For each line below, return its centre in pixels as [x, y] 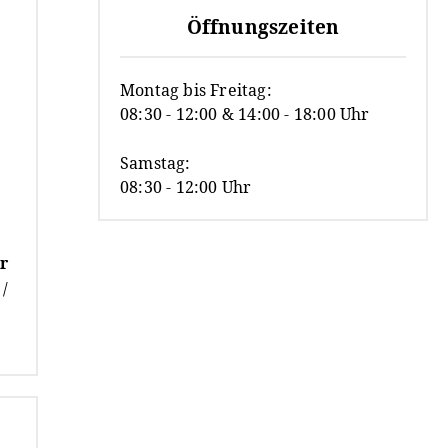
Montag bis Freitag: [196, 89]
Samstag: [155, 162]
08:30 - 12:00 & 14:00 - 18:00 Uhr [245, 113]
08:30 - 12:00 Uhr [186, 186]
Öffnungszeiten [263, 26]
